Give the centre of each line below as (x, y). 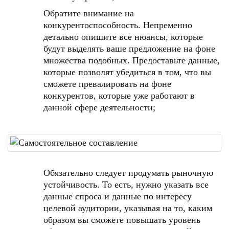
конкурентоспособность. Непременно (118, 25)
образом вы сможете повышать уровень (122, 220)
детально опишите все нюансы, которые (123, 37)
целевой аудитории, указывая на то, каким (128, 208)
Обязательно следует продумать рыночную (128, 173)
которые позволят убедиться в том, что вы (127, 72)
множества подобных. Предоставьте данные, (132, 60)
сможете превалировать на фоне (107, 84)
